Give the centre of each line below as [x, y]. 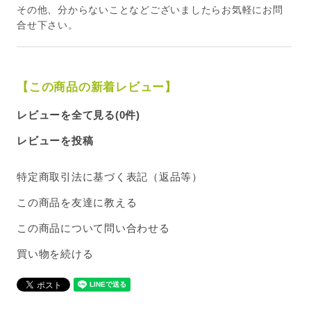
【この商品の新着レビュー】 [97, 87]
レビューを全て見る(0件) [78, 115]
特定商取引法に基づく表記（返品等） [110, 177]
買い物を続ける [55, 254]
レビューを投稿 [55, 141]
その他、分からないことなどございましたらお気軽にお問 [150, 10]
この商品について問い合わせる [93, 228]
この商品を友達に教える [77, 203]
